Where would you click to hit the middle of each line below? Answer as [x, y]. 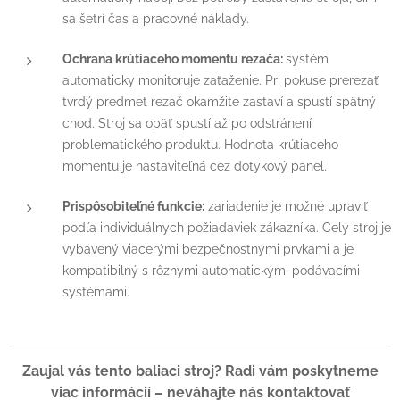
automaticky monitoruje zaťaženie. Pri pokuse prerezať [221, 79]
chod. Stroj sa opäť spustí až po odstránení [187, 122]
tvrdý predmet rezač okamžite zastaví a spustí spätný [219, 101]
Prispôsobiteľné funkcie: [133, 205]
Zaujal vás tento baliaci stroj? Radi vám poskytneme [200, 371]
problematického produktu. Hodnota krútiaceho [200, 144]
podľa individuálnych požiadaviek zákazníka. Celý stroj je [227, 227]
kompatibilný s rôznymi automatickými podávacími [211, 270]
